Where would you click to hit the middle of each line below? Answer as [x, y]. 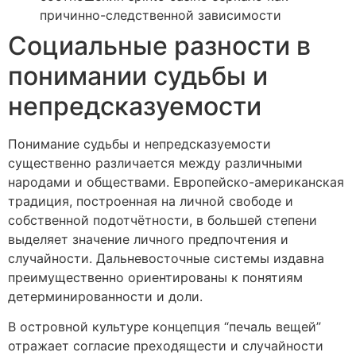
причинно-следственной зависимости [161, 15]
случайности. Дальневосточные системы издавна [166, 258]
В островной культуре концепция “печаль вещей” [164, 327]
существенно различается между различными [155, 163]
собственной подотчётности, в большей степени [163, 220]
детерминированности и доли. [105, 296]
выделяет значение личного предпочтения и [148, 239]
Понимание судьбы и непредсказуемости [139, 143]
